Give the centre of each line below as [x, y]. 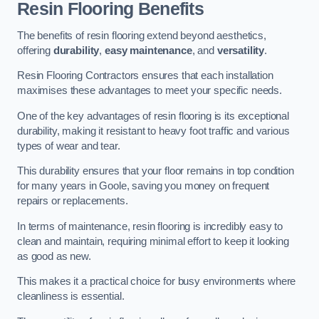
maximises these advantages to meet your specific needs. [150, 91]
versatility [241, 50]
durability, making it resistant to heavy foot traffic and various [153, 131]
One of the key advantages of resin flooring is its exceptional [153, 116]
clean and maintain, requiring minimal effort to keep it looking [153, 241]
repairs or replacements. [73, 201]
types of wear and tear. [69, 146]
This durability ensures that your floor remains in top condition [156, 171]
